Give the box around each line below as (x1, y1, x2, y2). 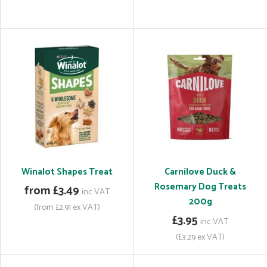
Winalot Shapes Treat (21, 164, 113, 179)
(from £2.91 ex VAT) (33, 200, 100, 215)
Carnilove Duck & (164, 164, 236, 179)
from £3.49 (24, 182, 79, 200)
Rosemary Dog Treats (154, 179, 246, 194)
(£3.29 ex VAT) (176, 230, 225, 244)
